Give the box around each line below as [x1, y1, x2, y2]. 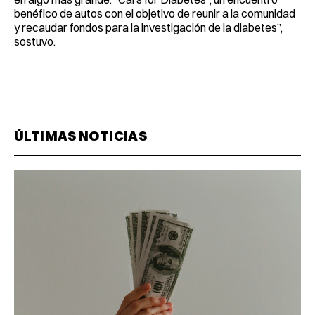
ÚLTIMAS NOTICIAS [14, 127, 148, 144]
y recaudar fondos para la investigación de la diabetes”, [14, 20, 283, 34]
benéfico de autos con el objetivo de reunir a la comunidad [14, 6, 295, 20]
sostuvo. [14, 34, 56, 49]
